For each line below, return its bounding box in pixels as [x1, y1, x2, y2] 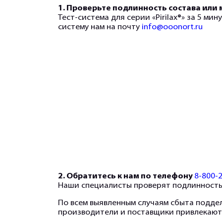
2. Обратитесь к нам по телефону [58, 172, 194, 181]
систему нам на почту [58, 23, 142, 32]
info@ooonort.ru [142, 23, 203, 32]
